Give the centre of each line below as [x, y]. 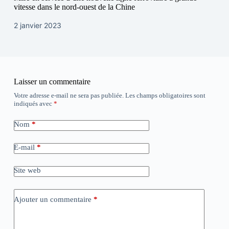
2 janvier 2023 [37, 26]
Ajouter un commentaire [52, 199]
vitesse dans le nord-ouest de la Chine [74, 7]
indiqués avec [33, 104]
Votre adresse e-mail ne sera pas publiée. [68, 96]
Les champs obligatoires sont [165, 96]
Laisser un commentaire [52, 82]
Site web [27, 170]
